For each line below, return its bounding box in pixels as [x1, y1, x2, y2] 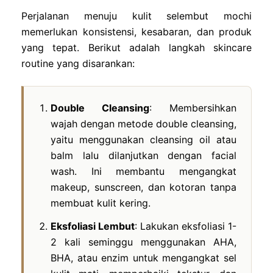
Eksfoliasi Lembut [51, 219, 135, 232]
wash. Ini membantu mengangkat [51, 165, 236, 177]
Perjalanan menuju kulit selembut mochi [21, 9, 252, 22]
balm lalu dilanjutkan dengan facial [51, 149, 236, 161]
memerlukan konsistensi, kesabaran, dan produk [21, 25, 252, 38]
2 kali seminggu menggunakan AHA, [51, 235, 236, 248]
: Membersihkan [149, 101, 236, 114]
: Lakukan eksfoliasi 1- [135, 219, 236, 232]
